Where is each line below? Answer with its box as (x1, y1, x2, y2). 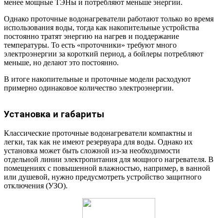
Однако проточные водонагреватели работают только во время (4, 14, 214, 23)
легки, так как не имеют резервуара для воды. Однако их (4, 138, 193, 146)
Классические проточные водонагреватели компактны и (4, 129, 192, 138)
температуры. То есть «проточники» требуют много (4, 40, 177, 49)
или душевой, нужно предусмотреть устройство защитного (4, 173, 201, 182)
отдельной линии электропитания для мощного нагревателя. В (4, 155, 214, 164)
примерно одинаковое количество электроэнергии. (4, 83, 174, 92)
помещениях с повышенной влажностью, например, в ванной (4, 164, 210, 173)
